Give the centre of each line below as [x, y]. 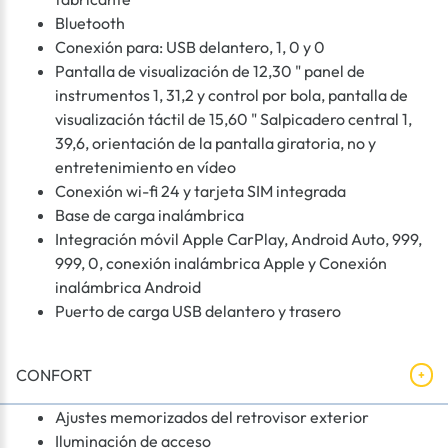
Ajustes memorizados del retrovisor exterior [212, 417]
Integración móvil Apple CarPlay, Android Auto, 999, [238, 239]
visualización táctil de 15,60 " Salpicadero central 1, [233, 119]
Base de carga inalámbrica [149, 215]
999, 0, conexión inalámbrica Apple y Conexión [221, 263]
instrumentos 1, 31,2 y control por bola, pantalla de [231, 95]
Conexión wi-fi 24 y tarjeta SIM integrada [200, 191]
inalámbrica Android [128, 287]
